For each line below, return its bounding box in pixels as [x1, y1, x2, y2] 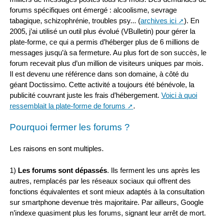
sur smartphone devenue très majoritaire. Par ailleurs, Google [10, 198, 203, 206]
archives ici [140, 16, 176, 25]
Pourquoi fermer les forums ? [10, 122, 130, 133]
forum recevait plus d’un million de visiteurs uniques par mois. [10, 59, 203, 68]
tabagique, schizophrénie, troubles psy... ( [10, 16, 140, 25]
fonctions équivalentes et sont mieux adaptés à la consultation [10, 187, 204, 196]
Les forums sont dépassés [18, 166, 107, 174]
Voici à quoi [161, 91, 197, 100]
